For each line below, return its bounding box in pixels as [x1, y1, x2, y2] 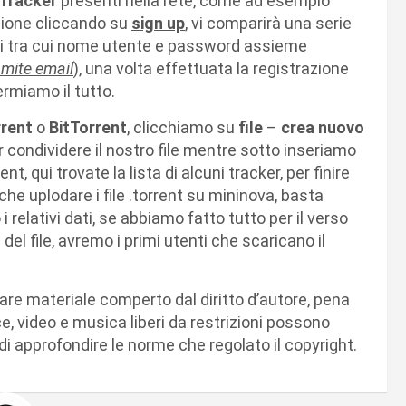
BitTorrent [49, 118, 127, 137]
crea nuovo [281, 118, 364, 137]
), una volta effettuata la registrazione [73, 59, 349, 78]
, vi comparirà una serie [185, 14, 352, 33]
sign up [131, 14, 185, 33]
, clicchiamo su [127, 118, 238, 137]
